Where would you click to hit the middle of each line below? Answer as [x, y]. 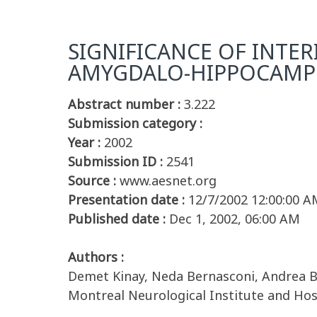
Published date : [117, 219]
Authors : [96, 257]
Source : [92, 180]
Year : [84, 142]
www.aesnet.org [168, 180]
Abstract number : [124, 104]
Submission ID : [115, 161]
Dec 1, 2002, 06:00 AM [235, 219]
